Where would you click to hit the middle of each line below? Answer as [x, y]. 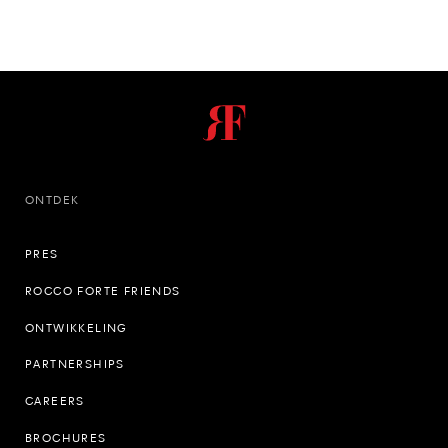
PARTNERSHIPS [75, 364]
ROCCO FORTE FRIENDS [103, 290]
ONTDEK [52, 199]
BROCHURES [66, 437]
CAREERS [55, 401]
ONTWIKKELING [76, 327]
